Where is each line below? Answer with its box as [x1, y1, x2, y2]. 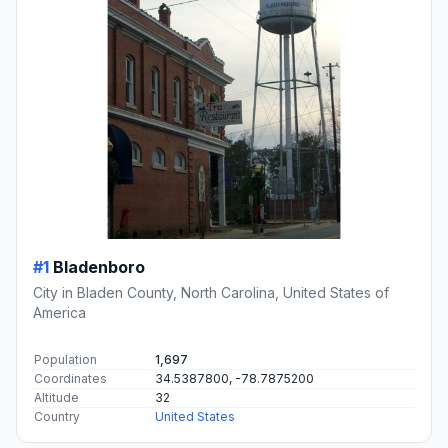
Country [34, 408, 80, 424]
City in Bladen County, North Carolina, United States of [33, 283, 389, 301]
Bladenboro [53, 256, 145, 277]
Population [34, 351, 97, 367]
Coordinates [34, 370, 107, 386]
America [33, 303, 86, 321]
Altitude [34, 389, 79, 405]
